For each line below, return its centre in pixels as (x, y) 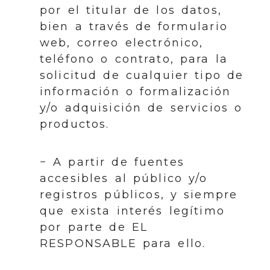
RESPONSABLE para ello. (123, 243)
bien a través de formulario (134, 27)
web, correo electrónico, (122, 43)
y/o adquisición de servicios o (141, 108)
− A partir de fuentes (112, 162)
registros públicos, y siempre (139, 195)
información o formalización (136, 92)
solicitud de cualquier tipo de (142, 75)
